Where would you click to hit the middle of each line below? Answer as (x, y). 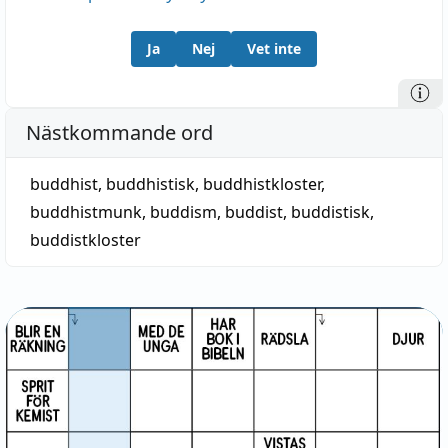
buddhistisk (150, 184)
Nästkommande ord (119, 132)
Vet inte (274, 48)
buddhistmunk (86, 212)
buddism (183, 212)
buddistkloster (85, 240)
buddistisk (330, 212)
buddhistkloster (262, 184)
